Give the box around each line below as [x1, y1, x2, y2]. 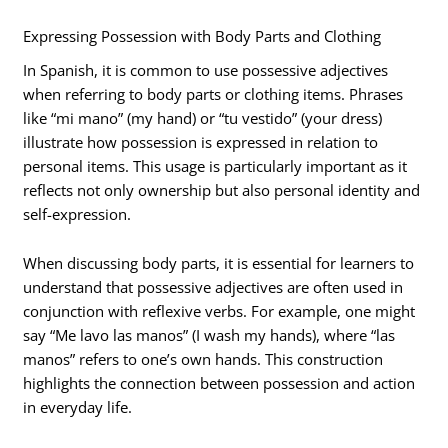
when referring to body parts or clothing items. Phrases [23, 83, 404, 104]
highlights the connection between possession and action [23, 373, 416, 394]
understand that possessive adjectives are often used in [23, 277, 404, 298]
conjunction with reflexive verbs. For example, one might [23, 301, 416, 322]
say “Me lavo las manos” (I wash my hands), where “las [23, 325, 396, 346]
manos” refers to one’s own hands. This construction [23, 349, 384, 370]
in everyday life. [23, 397, 133, 418]
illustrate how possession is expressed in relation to [23, 131, 379, 152]
